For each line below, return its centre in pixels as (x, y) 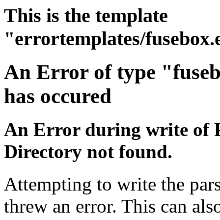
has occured (58, 96)
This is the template (86, 15)
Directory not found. (88, 152)
